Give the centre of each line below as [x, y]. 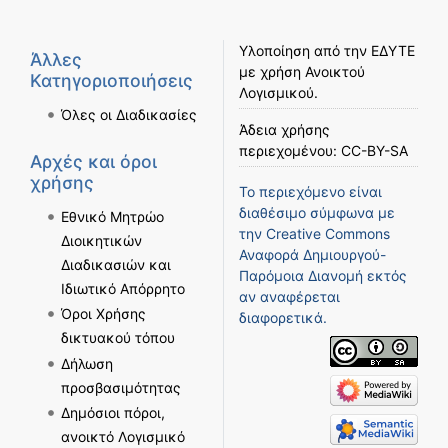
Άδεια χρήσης [284, 130]
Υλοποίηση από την [305, 51]
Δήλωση [86, 363]
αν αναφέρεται [289, 297]
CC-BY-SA [374, 151]
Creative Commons [328, 234]
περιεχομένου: [290, 151]
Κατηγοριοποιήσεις [111, 80]
